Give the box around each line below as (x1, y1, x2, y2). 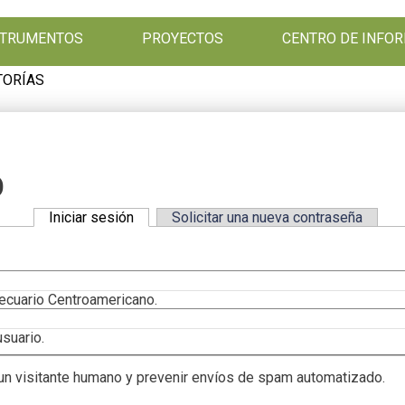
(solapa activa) (134, 208, 227, 226)
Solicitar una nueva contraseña (172, 208, 363, 226)
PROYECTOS (142, 30, 224, 48)
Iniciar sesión (49, 208, 135, 226)
